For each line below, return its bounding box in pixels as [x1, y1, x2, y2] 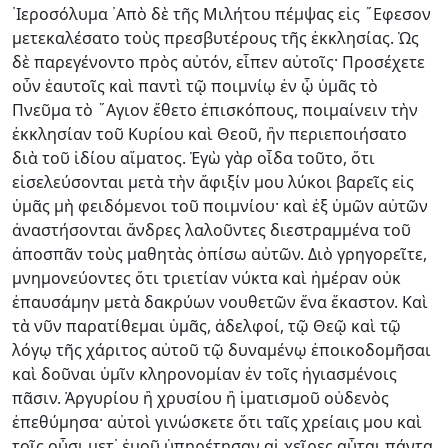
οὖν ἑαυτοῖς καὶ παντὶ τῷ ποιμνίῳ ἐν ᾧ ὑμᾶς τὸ [12, 74, 378, 97]
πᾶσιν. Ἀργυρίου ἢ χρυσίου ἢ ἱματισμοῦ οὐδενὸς [12, 386, 389, 409]
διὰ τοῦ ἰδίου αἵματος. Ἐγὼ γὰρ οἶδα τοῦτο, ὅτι [12, 146, 375, 169]
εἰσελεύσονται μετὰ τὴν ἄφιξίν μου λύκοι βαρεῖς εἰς [12, 170, 414, 193]
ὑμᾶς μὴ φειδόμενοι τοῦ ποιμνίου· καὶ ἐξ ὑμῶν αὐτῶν [12, 194, 428, 217]
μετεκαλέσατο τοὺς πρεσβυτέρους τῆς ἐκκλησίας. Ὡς [12, 26, 419, 49]
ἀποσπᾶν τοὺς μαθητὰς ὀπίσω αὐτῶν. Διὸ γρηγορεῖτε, [12, 242, 427, 265]
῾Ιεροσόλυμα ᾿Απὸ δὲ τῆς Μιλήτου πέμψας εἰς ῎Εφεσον [12, 2, 431, 25]
